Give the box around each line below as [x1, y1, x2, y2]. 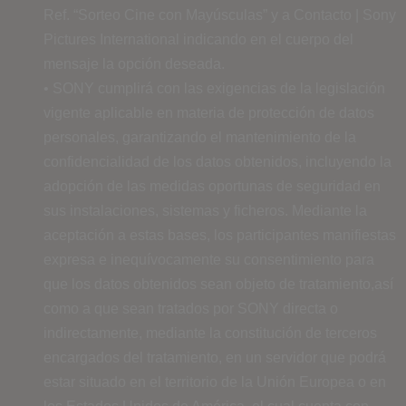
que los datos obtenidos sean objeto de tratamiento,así [43, 275, 393, 292]
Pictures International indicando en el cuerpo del [43, 31, 353, 47]
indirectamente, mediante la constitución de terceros [43, 324, 377, 341]
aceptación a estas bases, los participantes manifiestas [43, 227, 396, 243]
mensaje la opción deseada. [43, 55, 225, 72]
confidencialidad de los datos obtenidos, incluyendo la [43, 153, 391, 169]
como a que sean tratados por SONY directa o [43, 300, 338, 316]
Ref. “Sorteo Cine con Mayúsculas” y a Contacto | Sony [43, 6, 396, 23]
